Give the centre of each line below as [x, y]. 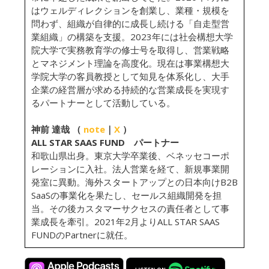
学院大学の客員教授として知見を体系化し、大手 [130, 76]
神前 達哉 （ [57, 129]
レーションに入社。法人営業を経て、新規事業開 [130, 169]
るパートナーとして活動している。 [103, 103]
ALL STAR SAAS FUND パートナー [105, 142]
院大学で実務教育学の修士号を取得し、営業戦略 [130, 50]
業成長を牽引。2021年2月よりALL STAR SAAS [125, 222]
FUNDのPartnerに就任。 [82, 235]
